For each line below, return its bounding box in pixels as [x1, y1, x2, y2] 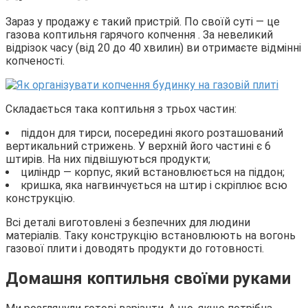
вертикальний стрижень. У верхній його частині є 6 [5, 140, 271, 153]
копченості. [5, 54, 65, 68]
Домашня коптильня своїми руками [5, 269, 291, 289]
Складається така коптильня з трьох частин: [5, 102, 236, 116]
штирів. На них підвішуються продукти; [5, 153, 210, 166]
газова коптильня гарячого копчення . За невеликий [5, 28, 273, 42]
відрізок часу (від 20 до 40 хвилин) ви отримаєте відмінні [5, 41, 301, 55]
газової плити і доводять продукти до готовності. [5, 242, 264, 256]
